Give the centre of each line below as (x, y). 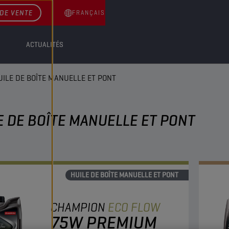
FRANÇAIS (89, 13)
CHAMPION (78, 207)
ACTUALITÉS (45, 44)
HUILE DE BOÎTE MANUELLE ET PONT (124, 175)
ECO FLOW (134, 207)
